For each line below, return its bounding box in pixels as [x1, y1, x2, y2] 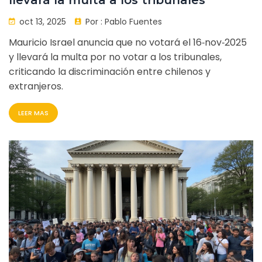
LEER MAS [18, 108, 49, 118]
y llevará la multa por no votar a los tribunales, [9, 50, 222, 64]
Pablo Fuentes [105, 16, 162, 28]
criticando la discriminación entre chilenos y [9, 65, 211, 79]
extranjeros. [9, 80, 63, 94]
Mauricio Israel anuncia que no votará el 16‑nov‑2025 [9, 36, 247, 50]
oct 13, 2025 [17, 16, 66, 28]
